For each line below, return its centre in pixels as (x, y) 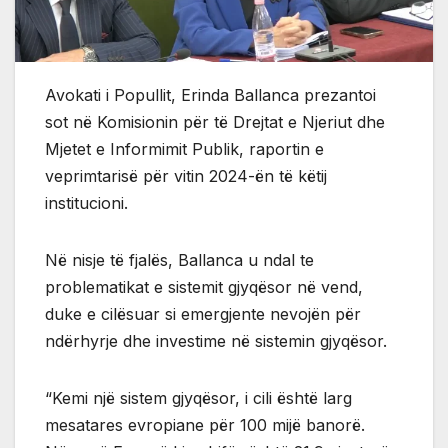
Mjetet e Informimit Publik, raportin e (184, 148)
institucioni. (86, 202)
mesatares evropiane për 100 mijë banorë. (205, 424)
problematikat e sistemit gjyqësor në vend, (204, 286)
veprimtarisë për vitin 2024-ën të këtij (186, 175)
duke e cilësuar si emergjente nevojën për (203, 313)
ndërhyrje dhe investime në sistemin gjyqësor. (216, 340)
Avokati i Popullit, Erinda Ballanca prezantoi (210, 94)
